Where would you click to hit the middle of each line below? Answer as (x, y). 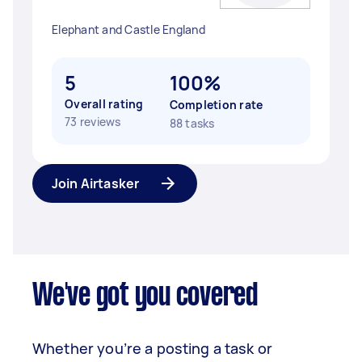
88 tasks (192, 123)
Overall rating (104, 104)
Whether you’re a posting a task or (153, 348)
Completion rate (216, 105)
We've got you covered (145, 297)
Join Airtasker (96, 183)
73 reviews (93, 122)
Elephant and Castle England (128, 29)
